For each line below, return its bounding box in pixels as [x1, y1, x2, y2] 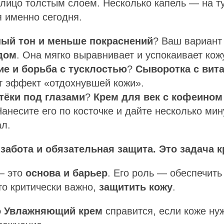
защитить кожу [99, 181, 172, 192]
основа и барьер [25, 167, 107, 178]
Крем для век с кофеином [93, 91, 222, 102]
